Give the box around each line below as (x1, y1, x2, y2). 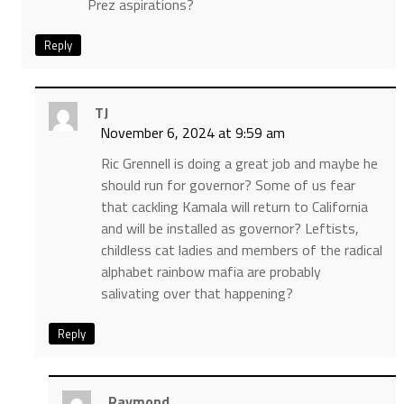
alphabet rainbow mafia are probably (100, 261, 321, 283)
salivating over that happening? (100, 282, 293, 305)
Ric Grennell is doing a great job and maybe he (100, 152, 378, 175)
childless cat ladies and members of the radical (100, 239, 382, 262)
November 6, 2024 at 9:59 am (99, 122, 285, 144)
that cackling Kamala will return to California (100, 196, 368, 218)
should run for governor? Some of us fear (100, 174, 355, 197)
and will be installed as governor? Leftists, (100, 217, 359, 240)
